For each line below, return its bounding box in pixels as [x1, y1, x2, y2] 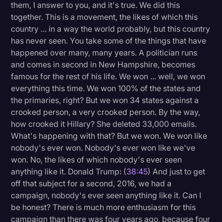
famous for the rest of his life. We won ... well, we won [11, 71, 206, 82]
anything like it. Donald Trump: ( [11, 166, 127, 177]
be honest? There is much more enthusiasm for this [11, 202, 196, 213]
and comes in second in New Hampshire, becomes [11, 59, 196, 70]
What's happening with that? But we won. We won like [11, 131, 208, 141]
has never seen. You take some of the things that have [11, 36, 207, 46]
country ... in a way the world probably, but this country [11, 24, 211, 34]
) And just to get [148, 166, 206, 177]
